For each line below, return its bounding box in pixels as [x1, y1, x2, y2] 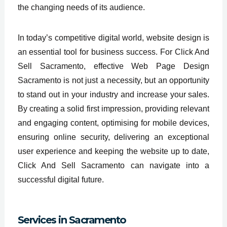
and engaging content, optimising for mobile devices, [17, 118, 210, 127]
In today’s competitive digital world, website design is [17, 33, 210, 42]
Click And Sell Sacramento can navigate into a [17, 161, 210, 170]
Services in [17, 213, 69, 226]
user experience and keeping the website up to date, [17, 146, 210, 156]
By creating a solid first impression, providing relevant [17, 104, 210, 113]
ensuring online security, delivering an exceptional [17, 132, 210, 141]
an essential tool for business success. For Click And [17, 47, 210, 56]
